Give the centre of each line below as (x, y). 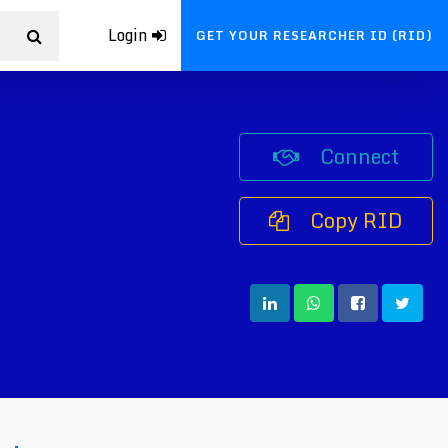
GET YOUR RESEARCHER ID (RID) (314, 35)
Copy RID (354, 220)
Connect (357, 156)
